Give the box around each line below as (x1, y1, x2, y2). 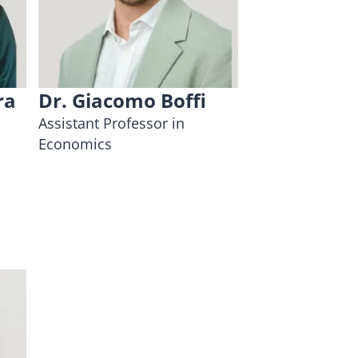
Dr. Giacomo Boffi (38, 86, 207, 113)
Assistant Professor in (38, 113, 185, 133)
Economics (38, 133, 113, 153)
